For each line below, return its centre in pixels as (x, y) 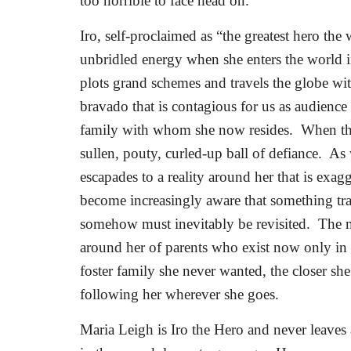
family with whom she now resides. (186, 130)
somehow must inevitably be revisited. (195, 224)
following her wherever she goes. (179, 294)
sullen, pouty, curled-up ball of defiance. (201, 153)
